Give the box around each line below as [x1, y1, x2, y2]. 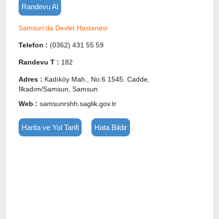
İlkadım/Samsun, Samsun [18, 85, 98, 93]
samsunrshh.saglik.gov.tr [39, 100, 116, 108]
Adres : [18, 75, 44, 83]
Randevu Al [21, 2, 58, 11]
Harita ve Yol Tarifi [21, 123, 79, 131]
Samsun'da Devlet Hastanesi [18, 24, 108, 32]
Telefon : [18, 41, 50, 49]
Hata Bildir [94, 123, 127, 131]
